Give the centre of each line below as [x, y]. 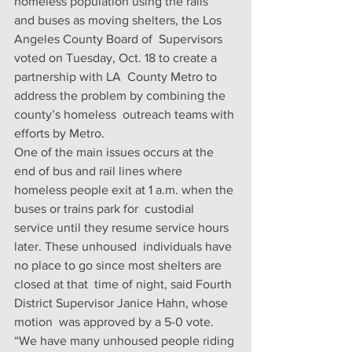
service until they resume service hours [123, 227]
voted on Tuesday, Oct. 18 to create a [117, 58]
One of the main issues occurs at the [115, 152]
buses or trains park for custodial [106, 209]
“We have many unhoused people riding [126, 341]
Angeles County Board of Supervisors [120, 39]
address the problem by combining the [121, 95]
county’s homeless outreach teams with [126, 114]
